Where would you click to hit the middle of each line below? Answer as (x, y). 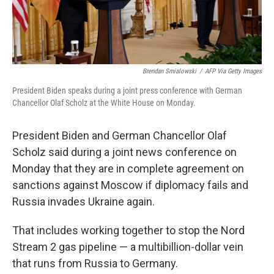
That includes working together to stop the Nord (128, 231)
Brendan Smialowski (169, 72)
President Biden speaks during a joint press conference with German (127, 91)
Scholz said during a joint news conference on (124, 152)
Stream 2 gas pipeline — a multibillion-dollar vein (128, 247)
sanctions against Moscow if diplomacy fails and (130, 185)
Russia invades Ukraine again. (83, 202)
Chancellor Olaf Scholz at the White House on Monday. (104, 103)
